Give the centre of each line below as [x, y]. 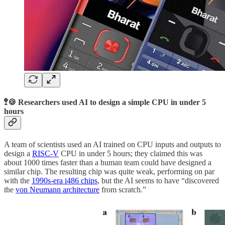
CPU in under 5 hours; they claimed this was [131, 154]
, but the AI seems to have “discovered [158, 181]
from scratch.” [123, 190]
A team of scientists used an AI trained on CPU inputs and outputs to [113, 145]
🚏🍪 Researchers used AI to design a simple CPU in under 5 [105, 102]
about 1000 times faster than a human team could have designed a [108, 163]
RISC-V [45, 154]
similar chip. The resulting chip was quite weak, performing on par [109, 172]
